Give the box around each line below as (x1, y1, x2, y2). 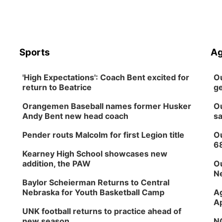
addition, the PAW (22, 159, 91, 168)
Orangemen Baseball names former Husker (22, 101, 192, 111)
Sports (19, 47, 51, 58)
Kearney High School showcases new (22, 149, 168, 159)
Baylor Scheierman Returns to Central (22, 177, 170, 187)
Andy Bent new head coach (22, 111, 129, 121)
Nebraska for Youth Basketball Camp (22, 187, 165, 197)
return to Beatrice (22, 82, 92, 92)
